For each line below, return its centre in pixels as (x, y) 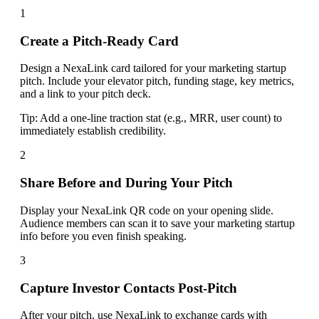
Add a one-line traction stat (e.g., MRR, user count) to (161, 118)
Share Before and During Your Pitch (126, 183)
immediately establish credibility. (93, 131)
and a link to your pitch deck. (85, 94)
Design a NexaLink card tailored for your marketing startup (153, 68)
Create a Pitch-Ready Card (99, 41)
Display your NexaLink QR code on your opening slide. (147, 210)
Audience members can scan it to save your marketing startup (157, 223)
